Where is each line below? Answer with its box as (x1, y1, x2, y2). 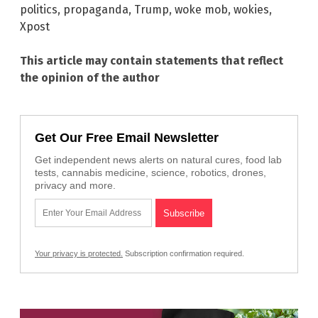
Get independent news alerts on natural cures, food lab (35, 153, 282, 165)
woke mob (175, 2, 228, 16)
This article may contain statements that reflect (20, 53, 283, 67)
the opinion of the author (20, 70, 160, 84)
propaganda (63, 2, 128, 16)
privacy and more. (35, 179, 116, 191)
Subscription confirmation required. (123, 248, 244, 258)
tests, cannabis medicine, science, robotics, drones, (35, 166, 266, 178)
